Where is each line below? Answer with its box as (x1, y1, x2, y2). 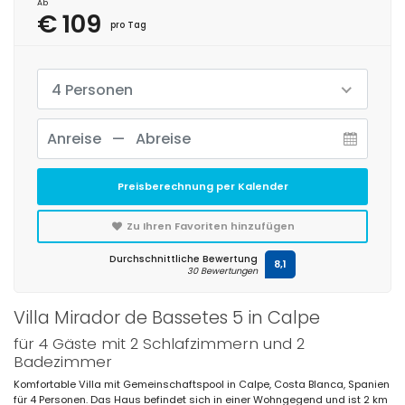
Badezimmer (14, 351, 112, 372)
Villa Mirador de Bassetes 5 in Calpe (14, 305, 320, 330)
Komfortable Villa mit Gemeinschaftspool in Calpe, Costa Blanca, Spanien (14, 377, 390, 391)
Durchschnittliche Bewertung (109, 252, 258, 266)
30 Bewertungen (187, 265, 258, 277)
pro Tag (110, 19, 146, 31)
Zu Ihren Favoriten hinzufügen (124, 219, 296, 233)
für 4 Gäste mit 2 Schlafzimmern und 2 (14, 333, 305, 354)
